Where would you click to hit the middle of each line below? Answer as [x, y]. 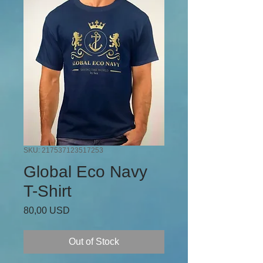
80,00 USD [47, 210]
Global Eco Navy [85, 171]
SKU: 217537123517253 [63, 150]
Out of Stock [94, 241]
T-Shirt [48, 191]
